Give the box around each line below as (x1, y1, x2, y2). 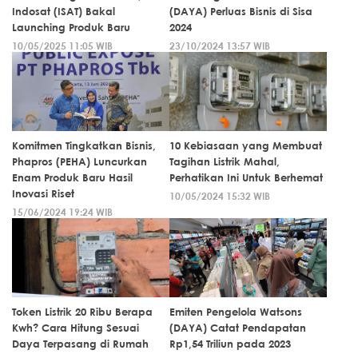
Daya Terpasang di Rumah (12, 336, 149, 350)
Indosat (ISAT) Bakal (12, 4, 115, 18)
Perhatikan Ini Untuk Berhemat (169, 170, 323, 184)
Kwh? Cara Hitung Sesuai (12, 320, 139, 334)
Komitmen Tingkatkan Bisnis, (12, 138, 156, 152)
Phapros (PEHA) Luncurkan (12, 154, 147, 168)
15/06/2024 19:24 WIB (12, 205, 113, 218)
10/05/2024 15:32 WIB (169, 189, 270, 202)
